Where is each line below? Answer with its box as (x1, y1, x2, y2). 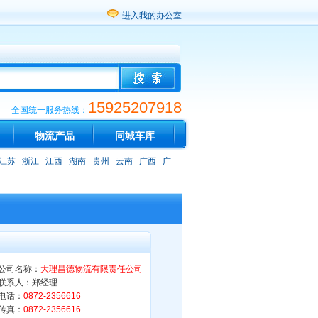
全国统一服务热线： (11, 105, 88, 115)
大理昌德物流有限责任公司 (40, 264, 143, 274)
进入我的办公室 (122, 11, 182, 21)
